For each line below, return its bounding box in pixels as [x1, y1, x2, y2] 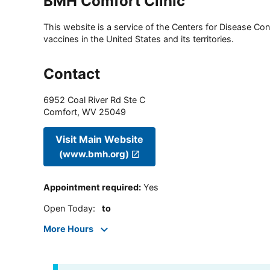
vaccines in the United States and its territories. [43, 34, 234, 45]
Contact [43, 65, 100, 83]
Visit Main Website [55, 133, 143, 145]
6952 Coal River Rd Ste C [43, 95, 145, 105]
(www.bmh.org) [59, 148, 130, 160]
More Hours [43, 224, 93, 234]
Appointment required [43, 182, 139, 193]
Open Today [43, 202, 93, 213]
